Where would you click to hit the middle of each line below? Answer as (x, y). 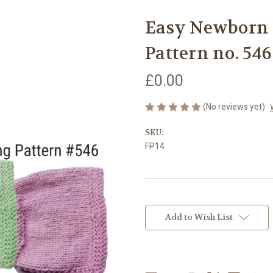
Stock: (157, 213)
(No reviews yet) (234, 106)
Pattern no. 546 (208, 53)
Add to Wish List (199, 217)
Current (161, 202)
